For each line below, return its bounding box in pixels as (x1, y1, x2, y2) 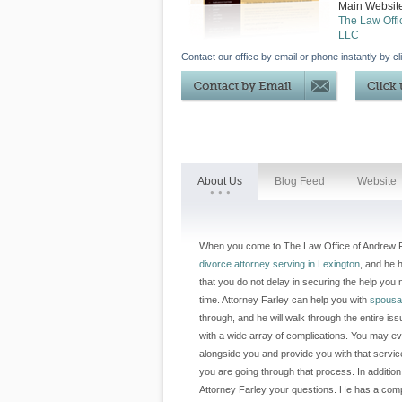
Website (357, 175, 397, 188)
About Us (197, 175, 242, 188)
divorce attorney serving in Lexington (199, 258, 360, 269)
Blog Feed (275, 175, 325, 188)
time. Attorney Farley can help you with (199, 294, 370, 305)
